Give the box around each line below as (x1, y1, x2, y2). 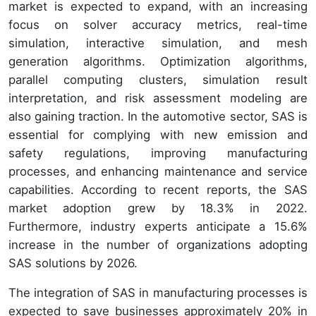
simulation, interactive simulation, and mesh (8, 35, 308, 50)
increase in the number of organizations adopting (8, 237, 308, 252)
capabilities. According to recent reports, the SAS (8, 182, 308, 197)
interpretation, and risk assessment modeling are (8, 90, 308, 105)
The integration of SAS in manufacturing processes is (8, 285, 308, 300)
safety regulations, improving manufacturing (8, 145, 308, 160)
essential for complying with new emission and (8, 127, 308, 142)
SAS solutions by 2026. (8, 255, 138, 270)
